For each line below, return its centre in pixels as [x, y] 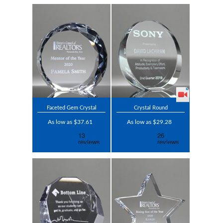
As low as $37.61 [70, 122]
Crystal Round [151, 108]
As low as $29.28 [149, 122]
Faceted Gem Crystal [71, 108]
